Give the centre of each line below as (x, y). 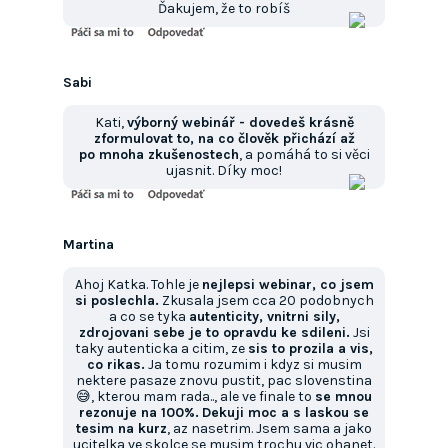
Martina (88, 245)
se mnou (343, 397)
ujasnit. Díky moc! (224, 171)
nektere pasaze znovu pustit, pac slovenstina (224, 381)
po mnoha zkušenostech (158, 155)
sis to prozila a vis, (310, 349)
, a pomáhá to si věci (304, 155)
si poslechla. (116, 301)
